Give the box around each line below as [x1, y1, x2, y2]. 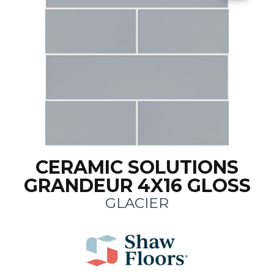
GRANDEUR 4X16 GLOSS [23, 174, 251, 198]
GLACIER [105, 194, 169, 212]
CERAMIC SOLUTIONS [35, 156, 239, 179]
